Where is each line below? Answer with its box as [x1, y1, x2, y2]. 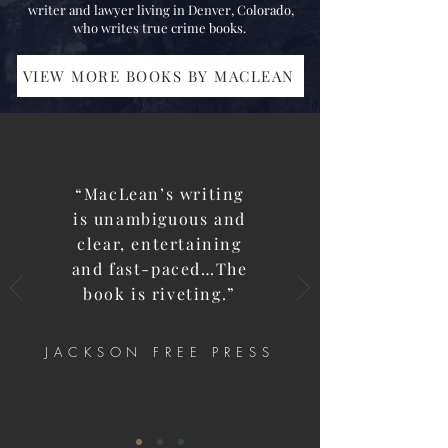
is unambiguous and [73, 208, 246, 229]
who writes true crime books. [72, 19, 249, 36]
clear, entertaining [77, 233, 242, 254]
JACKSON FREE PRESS [45, 343, 275, 361]
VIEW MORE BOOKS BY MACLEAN [22, 66, 295, 86]
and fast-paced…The [71, 258, 248, 279]
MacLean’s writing [83, 183, 244, 204]
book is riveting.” [83, 283, 236, 304]
